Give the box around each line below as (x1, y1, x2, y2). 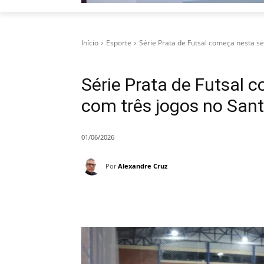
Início (81, 38, 98, 48)
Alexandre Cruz (118, 161, 167, 170)
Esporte (106, 38, 131, 48)
